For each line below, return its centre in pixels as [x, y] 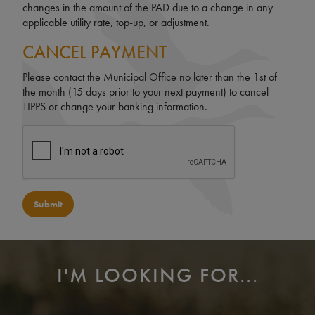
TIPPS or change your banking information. [115, 107]
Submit [48, 204]
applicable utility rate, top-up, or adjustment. [116, 22]
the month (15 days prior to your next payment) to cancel [146, 92]
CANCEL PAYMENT [95, 53]
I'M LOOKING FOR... [157, 276]
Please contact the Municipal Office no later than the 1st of [150, 77]
